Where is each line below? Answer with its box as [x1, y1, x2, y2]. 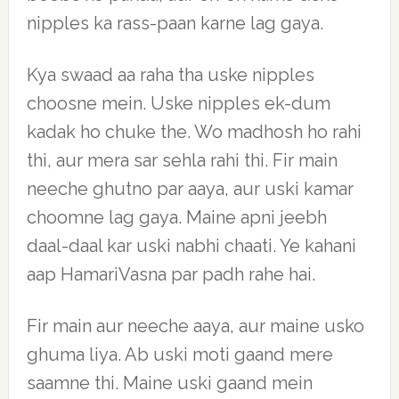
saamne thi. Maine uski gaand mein [26, 372, 313, 394]
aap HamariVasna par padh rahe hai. [26, 264, 315, 285]
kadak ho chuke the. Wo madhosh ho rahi [26, 121, 362, 142]
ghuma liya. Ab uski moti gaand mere [26, 344, 333, 365]
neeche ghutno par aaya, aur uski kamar [26, 178, 354, 199]
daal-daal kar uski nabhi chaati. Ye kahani [26, 235, 356, 256]
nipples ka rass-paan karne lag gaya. [26, 12, 323, 34]
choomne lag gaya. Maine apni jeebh [26, 207, 327, 228]
